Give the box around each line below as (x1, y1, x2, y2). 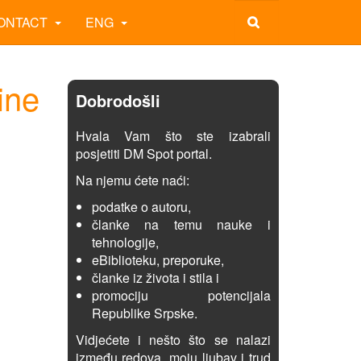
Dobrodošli (75, 89, 160, 112)
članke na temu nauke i (91, 215, 271, 234)
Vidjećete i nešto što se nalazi (75, 330, 271, 349)
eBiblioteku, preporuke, (91, 251, 224, 269)
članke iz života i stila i (91, 268, 219, 287)
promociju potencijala (91, 286, 271, 305)
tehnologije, (91, 233, 159, 251)
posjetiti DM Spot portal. (75, 144, 212, 163)
